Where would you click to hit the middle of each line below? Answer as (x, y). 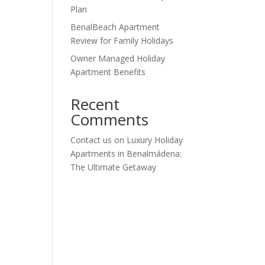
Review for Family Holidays (122, 40)
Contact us (91, 140)
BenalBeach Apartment (115, 27)
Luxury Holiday (155, 140)
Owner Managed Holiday (118, 58)
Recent (95, 104)
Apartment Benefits (108, 72)
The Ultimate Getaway (114, 167)
